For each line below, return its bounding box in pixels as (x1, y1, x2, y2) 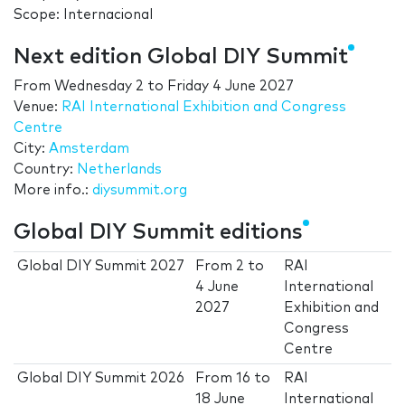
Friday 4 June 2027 (167, 80, 294, 94)
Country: (14, 163, 77, 177)
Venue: (14, 100, 61, 115)
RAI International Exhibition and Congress (61, 100, 346, 115)
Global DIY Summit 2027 (17, 259, 185, 274)
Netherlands (77, 163, 162, 177)
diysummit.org (92, 184, 187, 198)
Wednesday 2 (54, 80, 144, 94)
